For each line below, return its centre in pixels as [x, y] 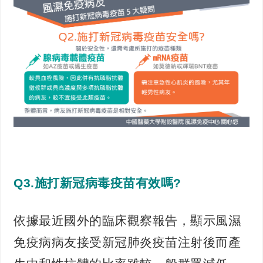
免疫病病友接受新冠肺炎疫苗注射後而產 [127, 242]
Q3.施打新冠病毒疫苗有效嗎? [97, 183]
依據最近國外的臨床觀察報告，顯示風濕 [127, 221]
